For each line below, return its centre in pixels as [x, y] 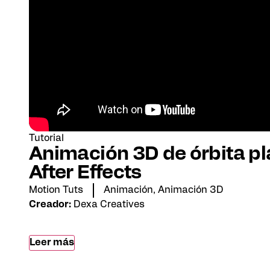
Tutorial [46, 138]
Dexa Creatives [109, 205]
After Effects [85, 173]
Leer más [52, 243]
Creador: [50, 205]
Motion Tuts [56, 190]
